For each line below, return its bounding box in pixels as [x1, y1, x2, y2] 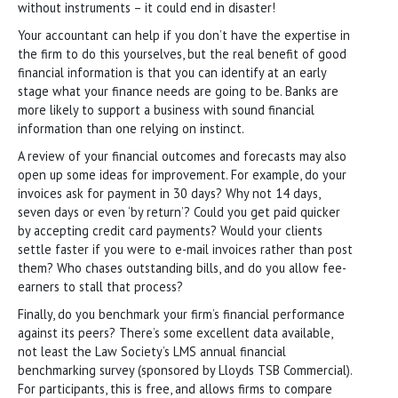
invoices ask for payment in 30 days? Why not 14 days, [18, 184, 320, 202]
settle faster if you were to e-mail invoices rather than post [18, 240, 353, 258]
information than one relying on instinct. [18, 119, 244, 137]
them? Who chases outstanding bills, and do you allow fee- [18, 259, 346, 276]
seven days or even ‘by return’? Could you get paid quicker [18, 203, 340, 220]
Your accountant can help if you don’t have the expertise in [18, 26, 350, 44]
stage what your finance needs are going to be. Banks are [18, 82, 338, 99]
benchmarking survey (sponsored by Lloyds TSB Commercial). [18, 361, 352, 378]
